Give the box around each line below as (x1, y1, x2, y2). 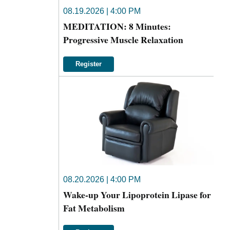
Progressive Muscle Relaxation (63, 33, 183, 47)
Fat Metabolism (63, 201, 125, 215)
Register (75, 60, 102, 68)
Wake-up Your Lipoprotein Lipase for (63, 188, 211, 202)
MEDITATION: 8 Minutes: (63, 20, 171, 33)
